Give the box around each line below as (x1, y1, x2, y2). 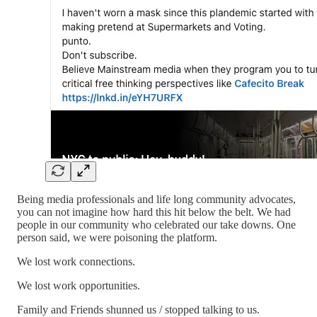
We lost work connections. (17, 255, 135, 267)
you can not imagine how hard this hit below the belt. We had (17, 206, 291, 218)
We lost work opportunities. (17, 279, 140, 292)
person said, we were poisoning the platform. (17, 231, 217, 243)
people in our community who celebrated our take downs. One (17, 219, 296, 231)
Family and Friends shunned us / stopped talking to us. (17, 304, 260, 316)
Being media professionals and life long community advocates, (17, 193, 296, 205)
